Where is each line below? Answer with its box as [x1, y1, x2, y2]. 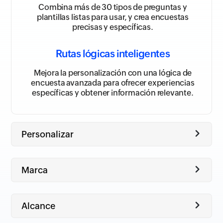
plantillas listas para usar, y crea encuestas [37, 12, 189, 22]
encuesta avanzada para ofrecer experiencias [31, 78, 195, 88]
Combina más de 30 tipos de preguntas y [38, 2, 187, 12]
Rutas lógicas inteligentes [55, 48, 170, 60]
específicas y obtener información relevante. [32, 88, 194, 98]
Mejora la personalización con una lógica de [33, 68, 192, 78]
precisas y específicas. [72, 22, 153, 32]
